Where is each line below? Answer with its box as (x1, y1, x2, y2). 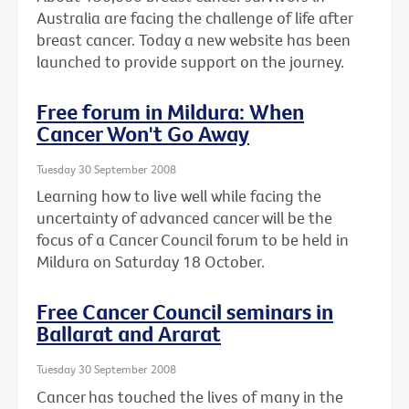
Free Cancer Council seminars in (37, 298, 333, 326)
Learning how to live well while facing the (37, 185, 321, 207)
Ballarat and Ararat (37, 320, 221, 348)
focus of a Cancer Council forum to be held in (37, 229, 349, 251)
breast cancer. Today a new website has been (37, 28, 351, 50)
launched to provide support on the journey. (37, 50, 344, 72)
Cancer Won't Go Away (37, 119, 249, 147)
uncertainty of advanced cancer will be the (37, 207, 332, 229)
